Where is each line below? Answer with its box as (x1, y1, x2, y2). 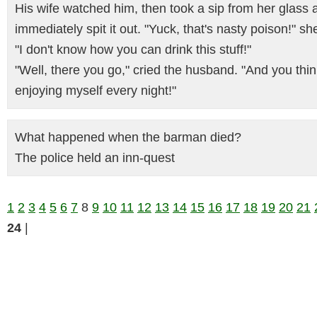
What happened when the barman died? (15, 130, 241, 144)
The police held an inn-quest (15, 151, 175, 165)
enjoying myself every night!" (15, 83, 176, 98)
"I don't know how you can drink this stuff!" (15, 42, 251, 57)
